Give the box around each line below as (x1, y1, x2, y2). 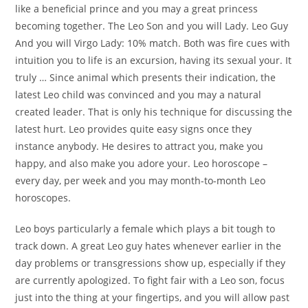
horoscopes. (15, 191, 71, 205)
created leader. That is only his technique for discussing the (15, 105, 293, 119)
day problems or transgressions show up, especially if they (15, 256, 286, 270)
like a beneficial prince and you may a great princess (15, 2, 258, 16)
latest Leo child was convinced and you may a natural (15, 88, 262, 102)
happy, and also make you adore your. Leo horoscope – (15, 157, 268, 170)
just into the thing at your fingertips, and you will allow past (15, 291, 290, 305)
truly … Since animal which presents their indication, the (15, 71, 276, 85)
